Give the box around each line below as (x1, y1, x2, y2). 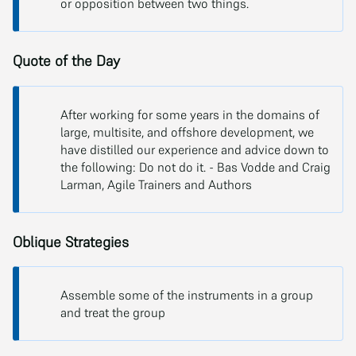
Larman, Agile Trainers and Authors (60, 176, 252, 192)
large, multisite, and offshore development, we (60, 123, 314, 140)
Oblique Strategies (13, 232, 129, 251)
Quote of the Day (13, 51, 120, 70)
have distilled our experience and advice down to (60, 141, 329, 157)
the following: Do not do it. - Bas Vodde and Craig (60, 158, 331, 175)
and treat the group (60, 304, 165, 321)
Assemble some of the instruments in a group (60, 287, 313, 304)
